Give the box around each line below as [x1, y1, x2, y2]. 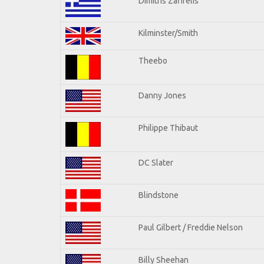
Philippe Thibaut [138, 123, 198, 133]
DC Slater [138, 157, 173, 167]
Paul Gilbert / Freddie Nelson [138, 222, 243, 232]
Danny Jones [138, 90, 186, 100]
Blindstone [138, 190, 179, 200]
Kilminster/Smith [138, 28, 198, 38]
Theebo [138, 55, 167, 65]
